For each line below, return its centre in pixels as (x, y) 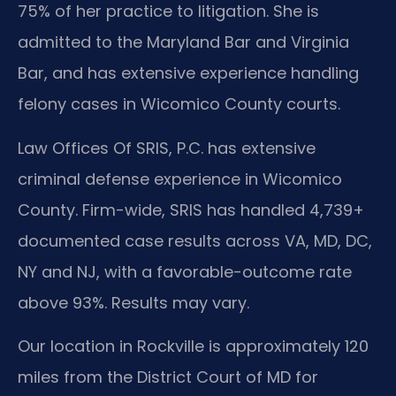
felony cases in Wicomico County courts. (179, 104)
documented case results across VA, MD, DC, (195, 240)
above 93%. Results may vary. (133, 302)
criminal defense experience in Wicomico (180, 179)
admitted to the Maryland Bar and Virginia (183, 42)
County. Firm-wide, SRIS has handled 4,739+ (191, 209)
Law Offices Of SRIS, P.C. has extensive (167, 148)
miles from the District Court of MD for (168, 377)
